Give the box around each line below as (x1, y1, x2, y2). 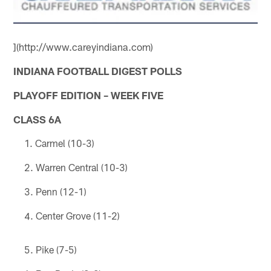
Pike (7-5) (35, 243, 77, 255)
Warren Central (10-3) (35, 161, 128, 173)
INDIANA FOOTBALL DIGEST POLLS (13, 64, 183, 77)
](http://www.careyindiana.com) (13, 40, 154, 53)
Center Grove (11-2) (35, 209, 120, 221)
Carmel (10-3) (34, 137, 94, 149)
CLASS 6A (13, 113, 62, 125)
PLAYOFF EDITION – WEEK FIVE (13, 88, 164, 101)
